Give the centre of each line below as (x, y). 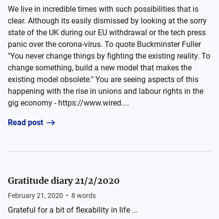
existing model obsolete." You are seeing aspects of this (103, 79)
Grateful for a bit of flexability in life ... (73, 210)
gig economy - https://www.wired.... (68, 103)
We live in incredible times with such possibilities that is (103, 9)
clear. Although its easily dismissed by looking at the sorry (107, 21)
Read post (25, 122)
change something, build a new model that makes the (100, 68)
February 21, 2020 (35, 196)
